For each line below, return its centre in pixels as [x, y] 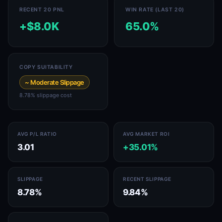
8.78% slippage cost [46, 95]
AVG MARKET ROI [146, 134]
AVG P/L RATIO [37, 134]
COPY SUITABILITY [46, 67]
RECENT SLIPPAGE [147, 179]
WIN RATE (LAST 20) [155, 10]
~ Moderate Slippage [55, 82]
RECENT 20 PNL [42, 10]
